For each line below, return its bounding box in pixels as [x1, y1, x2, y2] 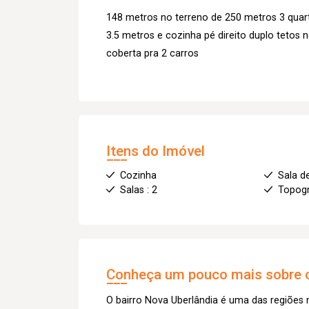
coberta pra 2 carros [106, 47, 199, 59]
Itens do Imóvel [106, 142, 205, 159]
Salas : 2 [120, 183, 157, 196]
